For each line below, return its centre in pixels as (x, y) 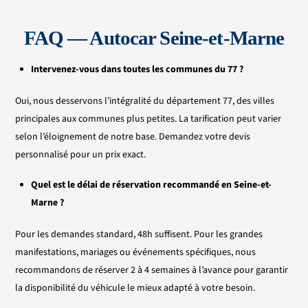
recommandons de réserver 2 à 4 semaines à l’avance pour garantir (152, 270)
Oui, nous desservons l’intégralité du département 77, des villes (145, 101)
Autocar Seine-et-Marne (187, 38)
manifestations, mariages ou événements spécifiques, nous (136, 252)
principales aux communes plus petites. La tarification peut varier (148, 119)
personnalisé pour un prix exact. (81, 155)
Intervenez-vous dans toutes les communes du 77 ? (137, 70)
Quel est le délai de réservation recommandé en (132, 185)
